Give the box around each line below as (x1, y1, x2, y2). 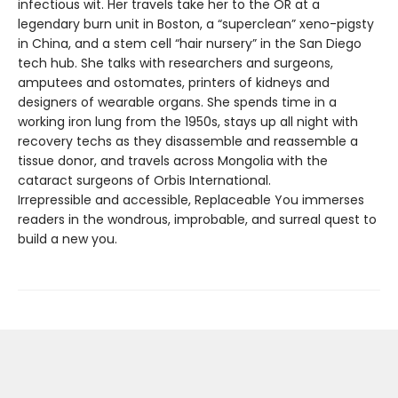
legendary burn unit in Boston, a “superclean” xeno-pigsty (18, 14, 374, 33)
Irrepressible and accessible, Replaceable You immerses (18, 190, 364, 209)
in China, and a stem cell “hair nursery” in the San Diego (18, 34, 362, 52)
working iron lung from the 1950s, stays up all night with (18, 112, 358, 131)
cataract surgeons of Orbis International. (18, 171, 271, 189)
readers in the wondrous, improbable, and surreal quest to (18, 210, 377, 228)
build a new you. (18, 229, 117, 248)
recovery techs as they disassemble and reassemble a (18, 131, 358, 150)
